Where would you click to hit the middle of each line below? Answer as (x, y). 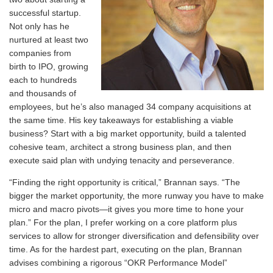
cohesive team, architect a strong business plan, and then (120, 147)
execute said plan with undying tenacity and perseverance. (122, 160)
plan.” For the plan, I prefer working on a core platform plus (123, 222)
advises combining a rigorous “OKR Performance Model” (118, 263)
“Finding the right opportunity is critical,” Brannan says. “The (125, 182)
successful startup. (45, 13)
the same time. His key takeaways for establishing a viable (121, 120)
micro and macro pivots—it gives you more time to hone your (126, 209)
